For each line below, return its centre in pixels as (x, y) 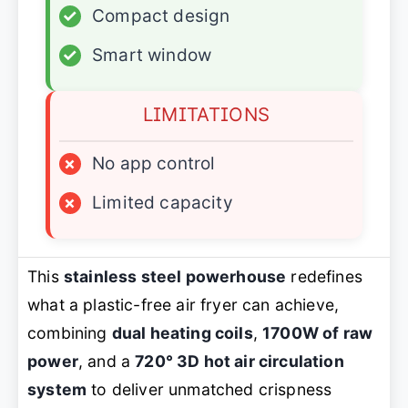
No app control (154, 164)
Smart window (152, 56)
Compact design (161, 16)
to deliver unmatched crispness (209, 390)
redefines (324, 277)
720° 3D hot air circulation (240, 362)
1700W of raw (318, 333)
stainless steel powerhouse (175, 277)
